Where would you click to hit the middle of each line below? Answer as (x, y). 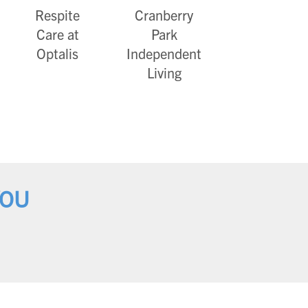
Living (164, 73)
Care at (57, 34)
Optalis (57, 54)
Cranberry (164, 15)
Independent (164, 54)
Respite (57, 15)
